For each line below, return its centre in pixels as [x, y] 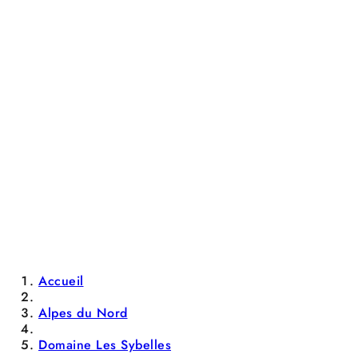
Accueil [61, 281]
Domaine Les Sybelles [105, 345]
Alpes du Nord [83, 313]
